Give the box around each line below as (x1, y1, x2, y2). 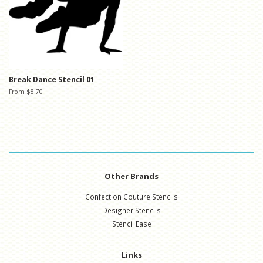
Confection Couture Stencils (85, 192, 178, 202)
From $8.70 (9, 87, 43, 96)
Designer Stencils (102, 205, 161, 215)
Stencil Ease (112, 219, 151, 229)
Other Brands (104, 171, 159, 182)
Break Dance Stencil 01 (9, 75, 95, 85)
